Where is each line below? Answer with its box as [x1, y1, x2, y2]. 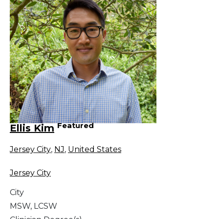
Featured [57, 120, 94, 130]
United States [68, 145, 121, 154]
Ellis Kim [10, 122, 54, 134]
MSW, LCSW [10, 201, 57, 211]
